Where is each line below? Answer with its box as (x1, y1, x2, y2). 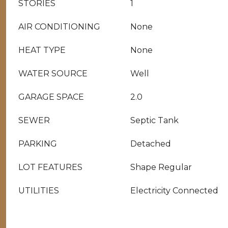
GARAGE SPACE (18, 92, 84, 102)
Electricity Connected (130, 186, 218, 195)
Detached (130, 139, 171, 149)
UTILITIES (18, 186, 59, 195)
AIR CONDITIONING (18, 22, 100, 32)
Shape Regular (130, 162, 192, 172)
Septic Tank (130, 116, 179, 125)
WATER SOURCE (18, 69, 88, 78)
